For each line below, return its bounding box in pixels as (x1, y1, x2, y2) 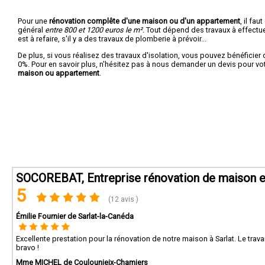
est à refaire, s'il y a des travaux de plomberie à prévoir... (18, 34, 206, 43)
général (18, 25, 45, 34)
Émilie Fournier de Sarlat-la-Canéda (16, 212, 134, 221)
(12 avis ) (106, 195, 139, 203)
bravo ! (16, 243, 39, 252)
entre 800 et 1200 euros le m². (45, 25, 144, 34)
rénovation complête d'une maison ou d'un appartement (49, 16, 240, 25)
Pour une (18, 16, 49, 25)
